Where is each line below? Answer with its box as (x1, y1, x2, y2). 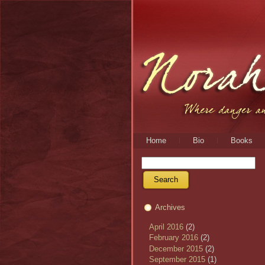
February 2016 (149, 233, 198, 243)
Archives (155, 203, 185, 212)
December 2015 (149, 244, 203, 253)
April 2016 (149, 222, 183, 231)
